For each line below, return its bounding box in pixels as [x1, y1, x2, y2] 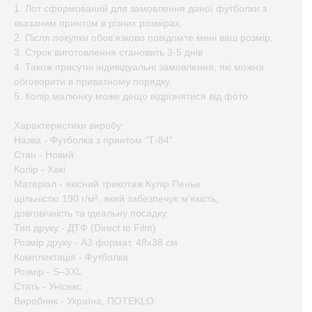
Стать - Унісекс [14, 281, 81, 292]
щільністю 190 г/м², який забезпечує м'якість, [14, 193, 219, 204]
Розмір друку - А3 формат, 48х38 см [14, 237, 178, 248]
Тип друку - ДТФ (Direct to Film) [14, 222, 156, 233]
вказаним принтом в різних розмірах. [14, 17, 182, 29]
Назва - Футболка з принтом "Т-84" [14, 134, 173, 146]
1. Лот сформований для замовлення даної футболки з [14, 3, 267, 14]
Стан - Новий [14, 149, 74, 160]
